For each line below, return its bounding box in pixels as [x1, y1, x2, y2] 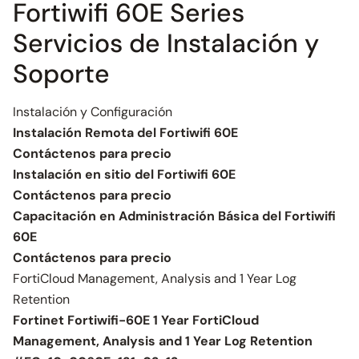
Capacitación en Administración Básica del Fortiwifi [13, 208, 336, 224]
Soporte [13, 57, 110, 91]
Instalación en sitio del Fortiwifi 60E [13, 166, 236, 183]
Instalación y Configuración [13, 103, 172, 120]
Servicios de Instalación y [13, 26, 319, 60]
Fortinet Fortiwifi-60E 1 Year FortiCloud [13, 312, 259, 329]
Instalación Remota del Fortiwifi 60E [13, 124, 238, 141]
